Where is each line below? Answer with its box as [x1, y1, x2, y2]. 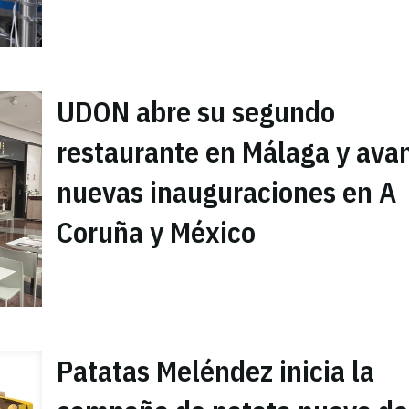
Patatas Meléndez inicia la [57, 351, 374, 391]
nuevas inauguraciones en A [57, 172, 396, 211]
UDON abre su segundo [57, 91, 335, 131]
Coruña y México [57, 212, 256, 251]
